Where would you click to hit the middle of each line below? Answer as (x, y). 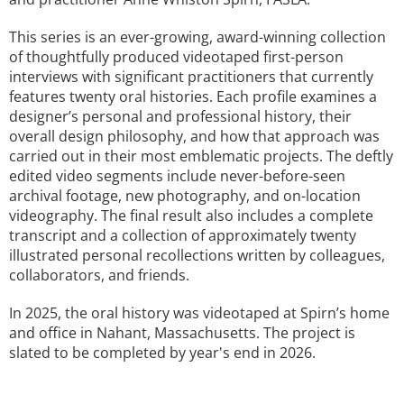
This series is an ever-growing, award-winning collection (197, 37)
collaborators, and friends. (101, 275)
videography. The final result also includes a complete (191, 215)
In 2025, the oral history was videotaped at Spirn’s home (199, 312)
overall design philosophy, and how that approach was (194, 136)
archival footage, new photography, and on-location (185, 195)
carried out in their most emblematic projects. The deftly (201, 156)
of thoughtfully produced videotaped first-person (176, 56)
